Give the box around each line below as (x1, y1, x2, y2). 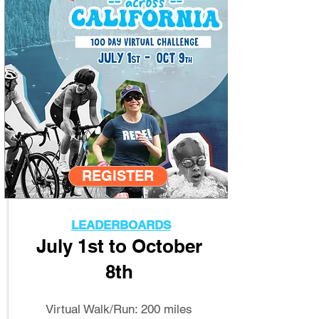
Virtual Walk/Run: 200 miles (46, 302, 192, 316)
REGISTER (82, 167, 154, 184)
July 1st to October (36, 235, 202, 257)
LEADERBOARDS (70, 218, 171, 232)
